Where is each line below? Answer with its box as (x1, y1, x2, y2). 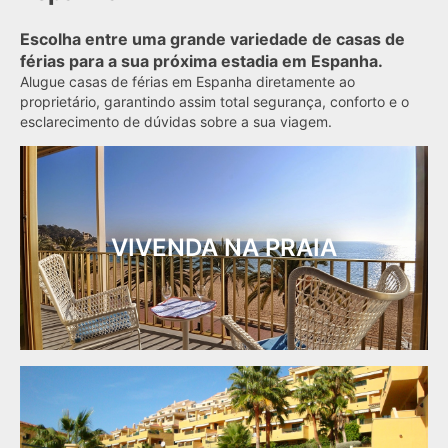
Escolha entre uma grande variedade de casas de (20, 28, 405, 49)
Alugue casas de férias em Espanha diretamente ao (20, 72, 355, 90)
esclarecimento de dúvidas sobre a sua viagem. (20, 112, 332, 130)
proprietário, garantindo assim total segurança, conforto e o (20, 92, 409, 110)
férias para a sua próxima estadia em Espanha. (20, 50, 383, 71)
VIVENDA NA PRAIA (111, 232, 337, 262)
